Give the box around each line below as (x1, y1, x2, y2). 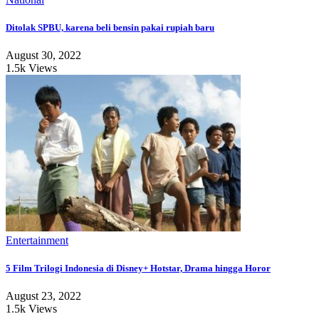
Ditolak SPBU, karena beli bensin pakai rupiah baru (6, 21, 214, 33)
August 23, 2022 (6, 290, 81, 303)
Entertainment (6, 234, 68, 246)
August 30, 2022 (6, 48, 81, 61)
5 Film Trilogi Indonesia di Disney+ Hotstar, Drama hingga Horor (6, 263, 271, 274)
